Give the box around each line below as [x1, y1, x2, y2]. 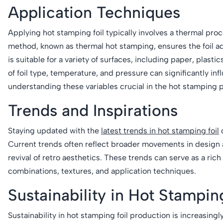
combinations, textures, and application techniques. [8, 166, 196, 176]
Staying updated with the [8, 125, 101, 135]
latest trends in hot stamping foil [101, 125, 219, 135]
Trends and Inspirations [8, 101, 178, 120]
